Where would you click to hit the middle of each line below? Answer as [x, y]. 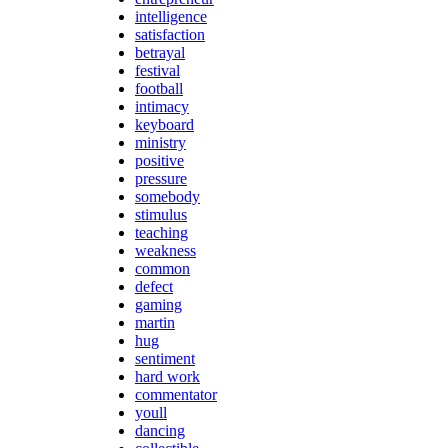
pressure [161, 178]
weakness [165, 250]
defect [154, 286]
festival [157, 70]
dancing [160, 430]
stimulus [161, 214]
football [159, 88]
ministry [160, 142]
